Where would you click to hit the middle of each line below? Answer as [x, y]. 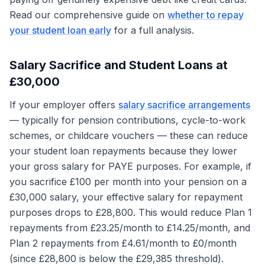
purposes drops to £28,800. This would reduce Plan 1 [131, 212]
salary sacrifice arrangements [184, 105]
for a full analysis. [153, 30]
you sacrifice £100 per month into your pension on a [128, 182]
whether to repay [206, 15]
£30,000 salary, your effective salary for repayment [126, 197]
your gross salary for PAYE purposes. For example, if [130, 166]
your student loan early [60, 30]
